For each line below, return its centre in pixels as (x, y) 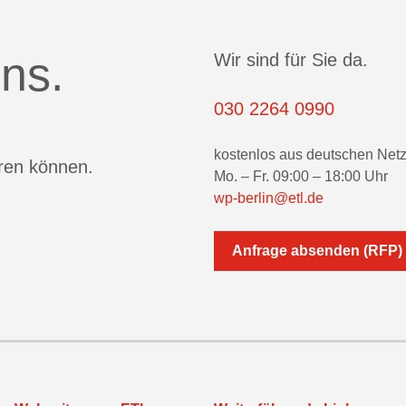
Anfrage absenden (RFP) (317, 251)
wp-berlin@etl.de (269, 198)
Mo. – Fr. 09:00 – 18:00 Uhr (301, 176)
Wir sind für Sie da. (291, 60)
